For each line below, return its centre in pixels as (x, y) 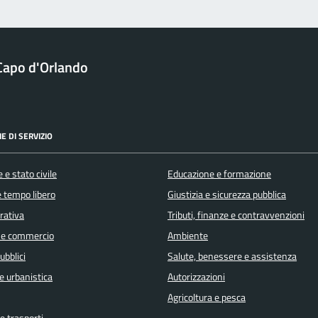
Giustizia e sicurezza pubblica (227, 195)
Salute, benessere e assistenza (232, 257)
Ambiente (188, 236)
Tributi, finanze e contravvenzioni (236, 215)
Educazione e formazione (219, 174)
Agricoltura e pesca (207, 298)
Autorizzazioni (196, 277)
